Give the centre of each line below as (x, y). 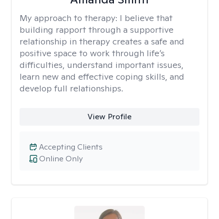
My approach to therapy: (70, 18)
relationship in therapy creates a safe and (102, 41)
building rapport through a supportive (97, 30)
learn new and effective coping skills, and (102, 77)
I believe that (146, 18)
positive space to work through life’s (92, 53)
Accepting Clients (71, 147)
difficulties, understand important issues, (101, 65)
